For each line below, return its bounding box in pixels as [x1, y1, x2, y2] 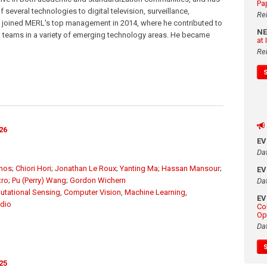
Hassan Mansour [162, 163, 220, 173]
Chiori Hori [15, 163, 51, 173]
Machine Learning [125, 187, 185, 197]
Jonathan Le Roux [55, 163, 116, 173]
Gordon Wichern [70, 175, 126, 185]
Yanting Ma [120, 163, 158, 173]
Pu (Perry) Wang [12, 175, 66, 185]
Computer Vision [64, 187, 121, 197]
